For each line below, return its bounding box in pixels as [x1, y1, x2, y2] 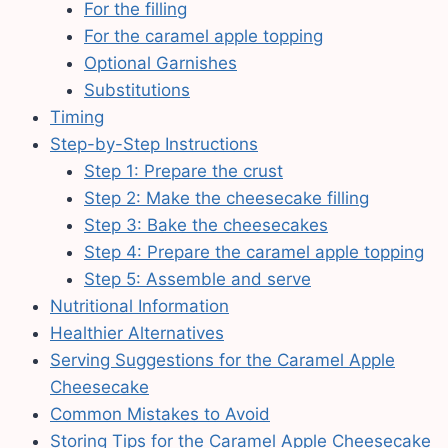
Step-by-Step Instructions [50, 134, 258, 155]
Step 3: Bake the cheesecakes [84, 215, 328, 236]
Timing [50, 107, 104, 128]
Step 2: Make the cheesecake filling [84, 188, 369, 209]
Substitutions [84, 80, 190, 101]
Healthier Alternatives [50, 323, 224, 344]
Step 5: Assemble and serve [84, 269, 311, 290]
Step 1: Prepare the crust [84, 161, 283, 182]
